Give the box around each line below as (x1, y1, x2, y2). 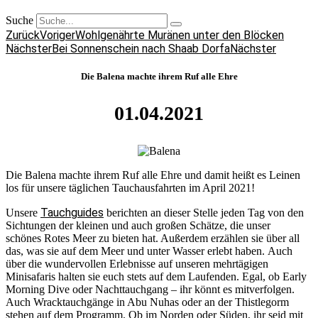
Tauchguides (40, 206, 104, 220)
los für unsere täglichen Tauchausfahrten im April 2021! (6, 182, 255, 194)
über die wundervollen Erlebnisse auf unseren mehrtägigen (6, 258, 268, 270)
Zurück (6, 28, 40, 42)
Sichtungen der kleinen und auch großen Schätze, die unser (6, 219, 270, 232)
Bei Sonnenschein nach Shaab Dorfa (52, 42, 230, 55)
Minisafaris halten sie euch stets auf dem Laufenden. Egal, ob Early (6, 270, 307, 283)
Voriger (40, 28, 75, 42)
